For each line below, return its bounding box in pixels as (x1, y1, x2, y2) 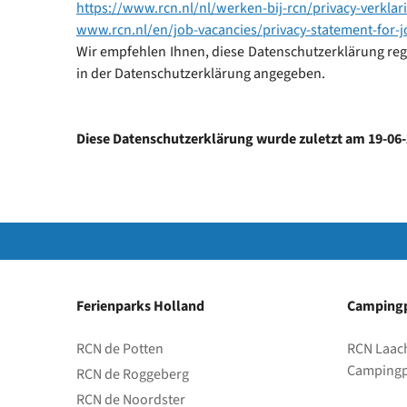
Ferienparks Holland (76, 296, 204, 316)
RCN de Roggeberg (76, 364, 189, 384)
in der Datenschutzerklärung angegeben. (76, 64, 325, 84)
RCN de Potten (76, 339, 164, 359)
